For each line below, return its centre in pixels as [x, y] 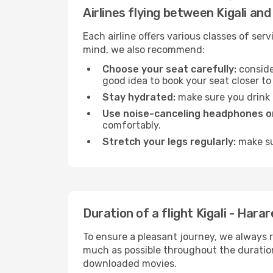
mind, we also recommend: [144, 50]
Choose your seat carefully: [169, 69]
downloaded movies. [130, 264]
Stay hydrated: [139, 97]
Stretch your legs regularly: [169, 142]
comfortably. [132, 125]
